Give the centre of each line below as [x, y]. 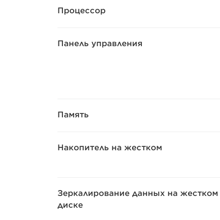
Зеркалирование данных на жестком [138, 193]
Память [73, 115]
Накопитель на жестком [110, 148]
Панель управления [100, 43]
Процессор [82, 11]
